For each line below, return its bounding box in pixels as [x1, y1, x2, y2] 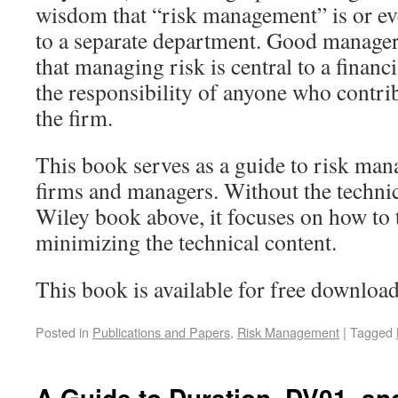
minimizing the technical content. [36, 227, 337, 258]
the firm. [36, 102, 113, 133]
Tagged [350, 322, 393, 342]
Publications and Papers [92, 322, 230, 342]
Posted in [36, 322, 89, 342]
